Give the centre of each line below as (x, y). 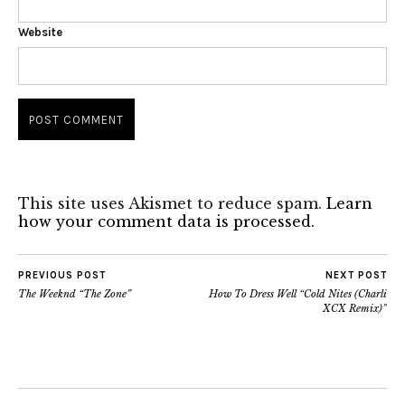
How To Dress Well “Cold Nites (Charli (298, 294)
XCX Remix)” (355, 308)
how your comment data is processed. (166, 221)
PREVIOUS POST (62, 275)
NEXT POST (356, 275)
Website (40, 32)
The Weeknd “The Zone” (75, 294)
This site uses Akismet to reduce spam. (172, 203)
